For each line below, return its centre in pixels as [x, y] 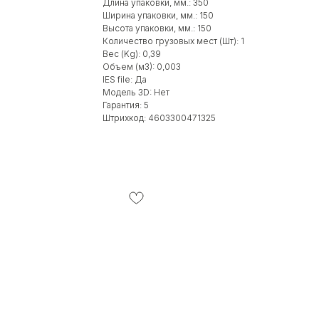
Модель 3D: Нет [136, 92]
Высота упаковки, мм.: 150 [157, 28]
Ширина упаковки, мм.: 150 [158, 15]
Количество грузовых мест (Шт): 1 [173, 41]
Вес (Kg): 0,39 [132, 53]
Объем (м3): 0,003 [142, 66]
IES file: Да [125, 79]
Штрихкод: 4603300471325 [159, 117]
